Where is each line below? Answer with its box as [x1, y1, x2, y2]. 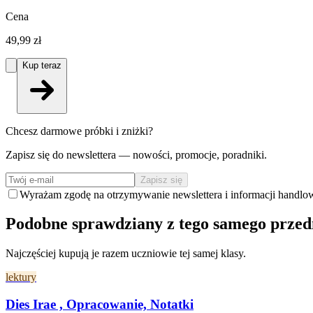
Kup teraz [22, 59, 61, 71]
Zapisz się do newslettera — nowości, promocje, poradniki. [6, 148, 267, 161]
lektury [6, 271, 36, 284]
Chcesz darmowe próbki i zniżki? [6, 124, 153, 137]
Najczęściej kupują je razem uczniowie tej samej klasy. [6, 247, 246, 260]
